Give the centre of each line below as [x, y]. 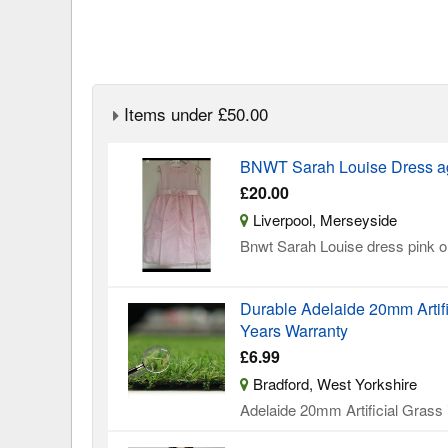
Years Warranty [293, 330]
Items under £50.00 [196, 113]
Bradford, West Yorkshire [332, 383]
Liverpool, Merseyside [322, 219]
